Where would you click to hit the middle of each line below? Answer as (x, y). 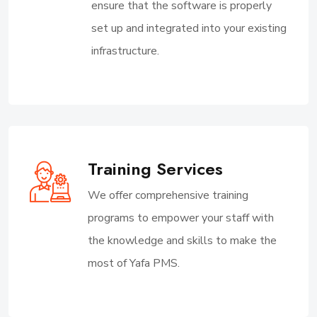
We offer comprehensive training (168, 195)
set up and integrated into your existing (189, 28)
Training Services (155, 168)
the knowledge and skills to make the (182, 240)
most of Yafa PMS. (134, 263)
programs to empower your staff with (181, 218)
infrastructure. (125, 51)
